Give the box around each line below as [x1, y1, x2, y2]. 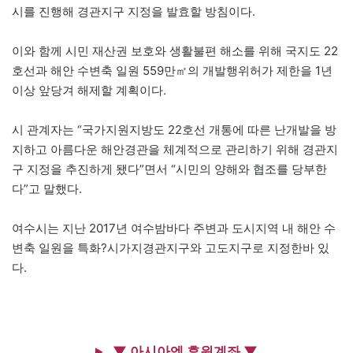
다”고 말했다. [12, 181, 82, 197]
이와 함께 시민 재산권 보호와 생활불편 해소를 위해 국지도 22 [12, 43, 338, 59]
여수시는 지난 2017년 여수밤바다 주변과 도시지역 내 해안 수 [12, 221, 336, 236]
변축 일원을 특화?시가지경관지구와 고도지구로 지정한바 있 [12, 240, 329, 256]
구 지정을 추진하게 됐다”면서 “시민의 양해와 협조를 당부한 [12, 162, 327, 177]
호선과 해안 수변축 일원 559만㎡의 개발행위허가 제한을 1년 [12, 63, 333, 79]
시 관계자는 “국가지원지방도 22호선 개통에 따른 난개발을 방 [12, 122, 336, 138]
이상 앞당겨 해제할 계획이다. [12, 83, 166, 98]
